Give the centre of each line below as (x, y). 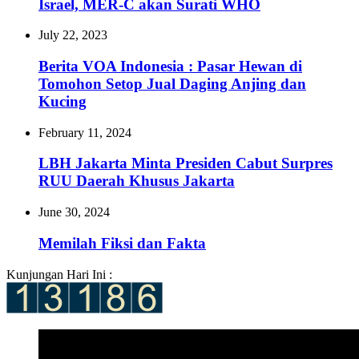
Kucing (63, 101)
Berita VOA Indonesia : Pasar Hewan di (170, 66)
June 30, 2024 (74, 212)
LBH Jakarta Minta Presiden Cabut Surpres (186, 163)
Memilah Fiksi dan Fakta (122, 243)
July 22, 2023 (73, 35)
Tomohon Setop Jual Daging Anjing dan (172, 84)
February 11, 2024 (85, 132)
